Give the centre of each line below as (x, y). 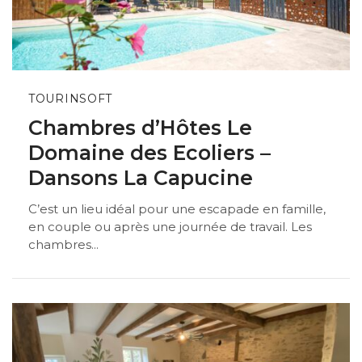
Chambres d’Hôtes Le (140, 127)
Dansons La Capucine (141, 177)
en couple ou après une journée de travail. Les (170, 227)
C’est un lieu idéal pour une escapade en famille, (177, 209)
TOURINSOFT (70, 99)
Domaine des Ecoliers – (149, 152)
